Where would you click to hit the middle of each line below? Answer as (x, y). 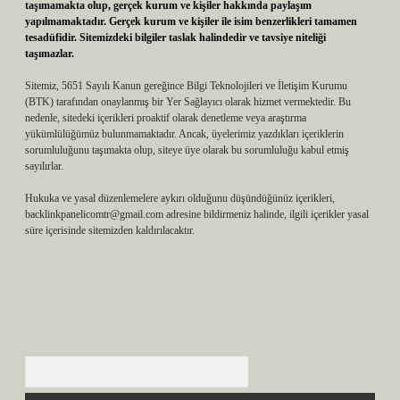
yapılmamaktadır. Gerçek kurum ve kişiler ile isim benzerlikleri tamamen (191, 21)
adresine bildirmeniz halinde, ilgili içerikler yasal (266, 214)
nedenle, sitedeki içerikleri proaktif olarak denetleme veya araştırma (166, 118)
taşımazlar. (50, 54)
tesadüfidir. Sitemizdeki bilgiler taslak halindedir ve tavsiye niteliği (175, 37)
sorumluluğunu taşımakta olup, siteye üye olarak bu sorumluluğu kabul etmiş (187, 150)
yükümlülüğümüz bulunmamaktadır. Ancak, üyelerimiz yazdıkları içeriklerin (184, 134)
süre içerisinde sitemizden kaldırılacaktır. (110, 230)
